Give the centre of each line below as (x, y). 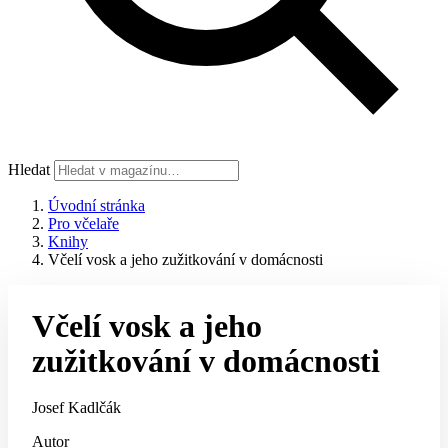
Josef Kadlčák (76, 407)
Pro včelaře (83, 223)
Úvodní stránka (96, 205)
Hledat (29, 169)
